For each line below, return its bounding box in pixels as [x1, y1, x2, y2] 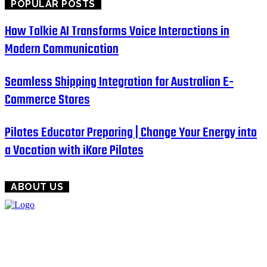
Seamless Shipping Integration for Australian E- [5, 71, 234, 93]
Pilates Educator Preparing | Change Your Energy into [5, 122, 257, 144]
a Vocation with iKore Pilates [5, 139, 144, 162]
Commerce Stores [5, 89, 90, 111]
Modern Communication [5, 38, 119, 60]
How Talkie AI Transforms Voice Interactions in [5, 20, 229, 42]
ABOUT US [11, 181, 63, 193]
